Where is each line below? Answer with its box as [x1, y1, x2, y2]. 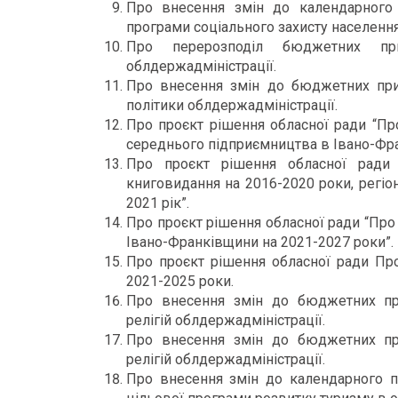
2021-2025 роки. [126, 273, 234, 290]
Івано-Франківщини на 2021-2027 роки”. [126, 234, 394, 251]
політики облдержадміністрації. [126, 97, 338, 114]
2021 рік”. [126, 195, 189, 211]
